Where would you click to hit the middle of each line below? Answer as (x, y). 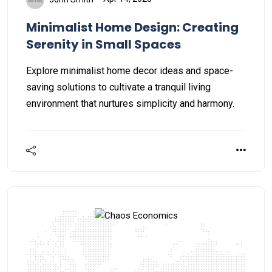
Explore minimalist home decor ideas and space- (130, 70)
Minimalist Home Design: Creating (132, 27)
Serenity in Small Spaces (104, 44)
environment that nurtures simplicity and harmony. (130, 103)
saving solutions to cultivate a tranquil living (118, 87)
